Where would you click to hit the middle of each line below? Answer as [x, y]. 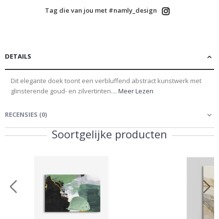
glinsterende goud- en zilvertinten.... [65, 91]
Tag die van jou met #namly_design [101, 11]
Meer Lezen [136, 91]
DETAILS [18, 56]
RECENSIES [21, 115]
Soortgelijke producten [109, 134]
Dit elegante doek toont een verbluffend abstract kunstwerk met [106, 81]
